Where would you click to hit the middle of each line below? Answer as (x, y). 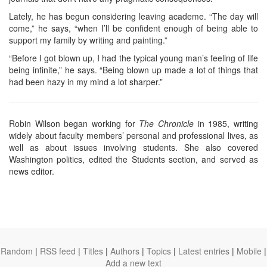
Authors (125, 251)
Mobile (249, 251)
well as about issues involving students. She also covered (133, 147)
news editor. (32, 171)
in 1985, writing (226, 123)
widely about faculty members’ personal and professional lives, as (133, 135)
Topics (159, 251)
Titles (93, 251)
